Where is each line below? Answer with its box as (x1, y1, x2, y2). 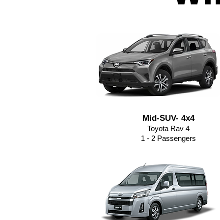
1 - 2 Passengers (140, 134, 196, 142)
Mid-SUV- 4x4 (142, 113, 194, 123)
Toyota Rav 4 (147, 124, 190, 133)
